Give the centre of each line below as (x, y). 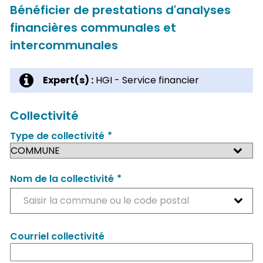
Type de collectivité (57, 136)
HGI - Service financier (146, 80)
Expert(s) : (68, 80)
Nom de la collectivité (62, 179)
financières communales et (93, 27)
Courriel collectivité (57, 237)
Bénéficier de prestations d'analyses (120, 10)
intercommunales (64, 45)
